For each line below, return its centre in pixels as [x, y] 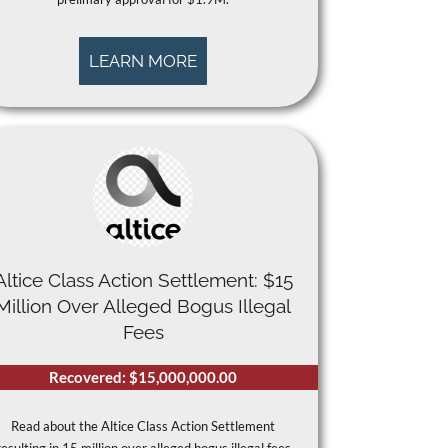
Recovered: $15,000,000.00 [143, 377]
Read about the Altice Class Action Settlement [143, 426]
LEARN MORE [143, 61]
